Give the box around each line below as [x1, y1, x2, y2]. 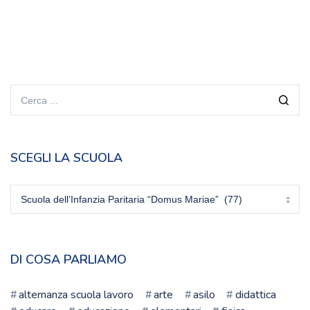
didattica [235, 287, 276, 303]
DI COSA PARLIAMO [10, 251, 127, 268]
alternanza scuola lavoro [19, 287, 134, 303]
